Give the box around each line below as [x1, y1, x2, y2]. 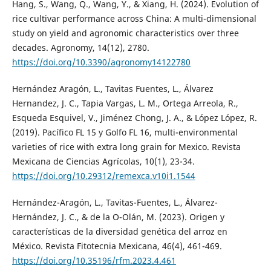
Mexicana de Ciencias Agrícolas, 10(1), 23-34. [11, 155, 195, 168]
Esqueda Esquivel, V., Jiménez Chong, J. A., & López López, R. [11, 112, 257, 124]
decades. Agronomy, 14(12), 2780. [11, 42, 149, 54]
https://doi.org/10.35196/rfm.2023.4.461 [11, 255, 176, 267]
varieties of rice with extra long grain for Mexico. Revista [11, 141, 241, 153]
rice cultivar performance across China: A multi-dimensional [11, 13, 256, 25]
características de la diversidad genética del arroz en [11, 226, 227, 238]
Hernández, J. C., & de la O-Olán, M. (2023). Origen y [11, 211, 224, 223]
